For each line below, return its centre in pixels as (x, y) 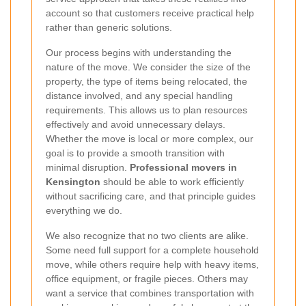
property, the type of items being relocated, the (147, 82)
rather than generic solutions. (109, 28)
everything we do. (84, 211)
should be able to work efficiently (172, 182)
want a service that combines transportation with (150, 293)
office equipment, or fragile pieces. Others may (147, 279)
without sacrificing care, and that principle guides (151, 196)
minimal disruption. (88, 168)
